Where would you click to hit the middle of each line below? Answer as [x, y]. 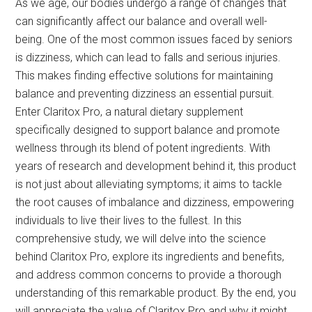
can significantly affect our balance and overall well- [142, 22]
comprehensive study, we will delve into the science [141, 239]
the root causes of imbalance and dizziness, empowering [155, 203]
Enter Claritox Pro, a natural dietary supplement [130, 112]
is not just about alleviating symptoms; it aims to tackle [149, 185]
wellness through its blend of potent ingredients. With [143, 148]
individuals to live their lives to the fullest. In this [129, 221]
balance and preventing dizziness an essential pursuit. [145, 94]
